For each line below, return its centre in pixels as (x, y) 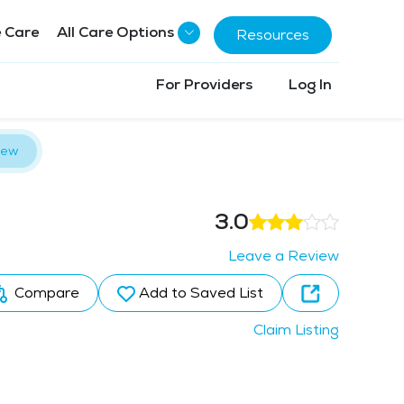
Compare (45, 293)
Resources (273, 34)
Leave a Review (284, 256)
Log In (310, 84)
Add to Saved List (201, 293)
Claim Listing (296, 330)
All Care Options (115, 32)
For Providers (204, 84)
